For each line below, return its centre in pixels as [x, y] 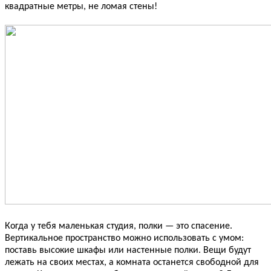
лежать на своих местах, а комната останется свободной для [132, 263]
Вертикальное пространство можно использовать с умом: [124, 239]
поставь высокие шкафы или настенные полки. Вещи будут [128, 251]
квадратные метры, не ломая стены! [81, 7]
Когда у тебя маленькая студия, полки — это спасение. [119, 227]
